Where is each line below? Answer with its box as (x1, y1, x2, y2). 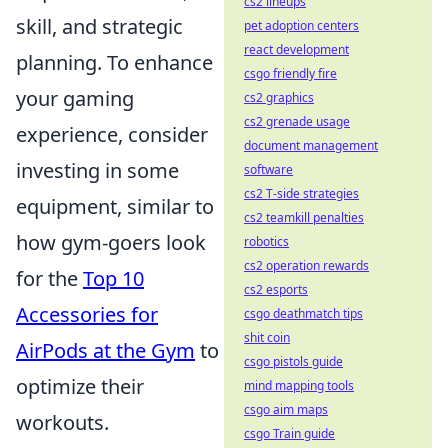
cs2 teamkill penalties (244, 209, 364, 226)
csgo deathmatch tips (244, 305, 363, 322)
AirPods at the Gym (16, 337, 195, 365)
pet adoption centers (244, 17, 359, 34)
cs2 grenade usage (244, 113, 350, 130)
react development (244, 41, 349, 58)
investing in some (16, 157, 179, 185)
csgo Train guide (244, 425, 335, 442)
